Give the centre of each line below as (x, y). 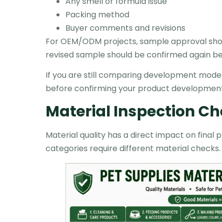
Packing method (97, 14)
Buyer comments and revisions (125, 28)
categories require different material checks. (133, 148)
